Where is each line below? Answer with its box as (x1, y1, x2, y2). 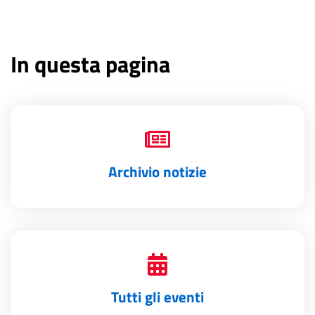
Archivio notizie (108, 160, 207, 183)
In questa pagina (11, 46, 170, 81)
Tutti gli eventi (111, 285, 204, 308)
